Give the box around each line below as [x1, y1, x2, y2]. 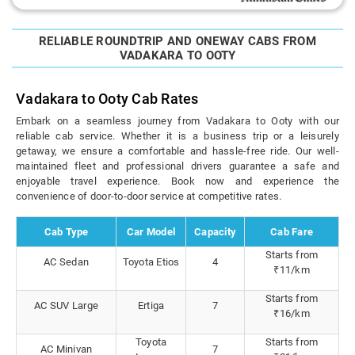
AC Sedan [44, 256, 89, 269]
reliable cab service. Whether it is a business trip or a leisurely [16, 130, 339, 143]
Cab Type [44, 226, 89, 239]
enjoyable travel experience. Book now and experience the [16, 175, 339, 188]
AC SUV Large [34, 300, 98, 312]
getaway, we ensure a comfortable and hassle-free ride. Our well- [16, 145, 339, 158]
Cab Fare [270, 226, 313, 239]
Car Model [126, 226, 176, 239]
